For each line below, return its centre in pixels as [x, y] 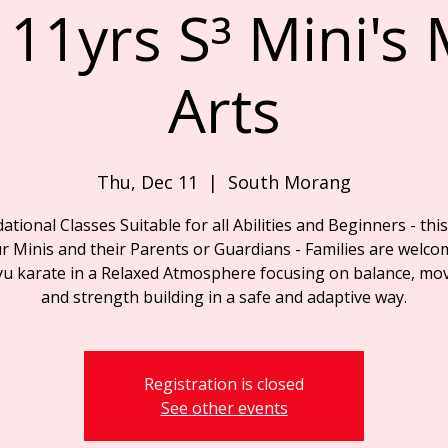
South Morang [289, 182]
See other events [224, 408]
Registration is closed [224, 384]
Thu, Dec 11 [147, 182]
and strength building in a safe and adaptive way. [224, 297]
